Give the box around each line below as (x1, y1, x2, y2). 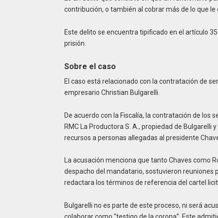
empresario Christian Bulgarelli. (64, 88, 163, 96)
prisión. (64, 39, 86, 47)
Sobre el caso (64, 61, 116, 71)
